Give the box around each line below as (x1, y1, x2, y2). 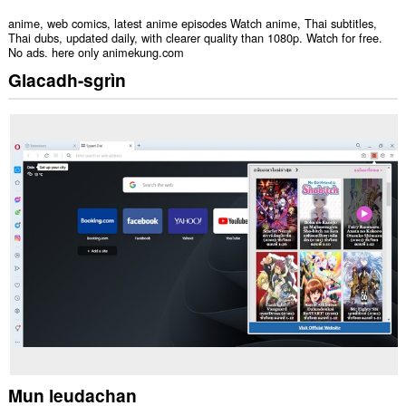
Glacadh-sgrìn (7, 66, 126, 92)
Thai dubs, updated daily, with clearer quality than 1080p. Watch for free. (7, 29, 382, 47)
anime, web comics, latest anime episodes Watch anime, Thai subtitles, (7, 14, 377, 33)
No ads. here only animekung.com (7, 43, 184, 62)
